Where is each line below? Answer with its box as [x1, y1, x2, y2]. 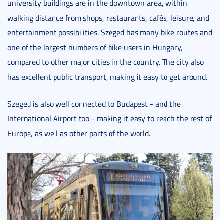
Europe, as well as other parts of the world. [7, 127, 150, 138]
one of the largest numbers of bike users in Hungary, [7, 41, 183, 53]
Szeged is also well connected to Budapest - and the [7, 98, 181, 109]
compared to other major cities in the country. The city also [7, 56, 204, 67]
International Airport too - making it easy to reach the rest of [7, 112, 212, 124]
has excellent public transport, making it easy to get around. [7, 71, 207, 82]
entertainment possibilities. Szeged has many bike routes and [7, 27, 212, 38]
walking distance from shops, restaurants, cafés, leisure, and [7, 12, 209, 23]
